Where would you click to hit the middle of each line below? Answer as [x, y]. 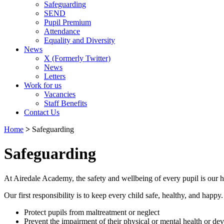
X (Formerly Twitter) [77, 58]
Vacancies [60, 94]
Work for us [43, 85]
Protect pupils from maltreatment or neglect [92, 212]
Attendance [62, 31]
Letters [55, 76]
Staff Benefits [65, 103]
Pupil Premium [67, 22]
